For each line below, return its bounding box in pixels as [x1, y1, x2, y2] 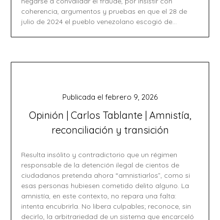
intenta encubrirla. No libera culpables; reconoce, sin [21, 202, 192, 211]
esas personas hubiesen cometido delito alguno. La [21, 181, 190, 190]
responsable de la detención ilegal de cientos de [21, 161, 180, 169]
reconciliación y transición [51, 124, 169, 136]
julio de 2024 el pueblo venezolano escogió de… [21, 17, 177, 26]
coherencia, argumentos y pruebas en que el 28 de [21, 7, 188, 16]
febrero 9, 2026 [105, 92, 158, 102]
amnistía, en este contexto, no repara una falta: [21, 192, 177, 200]
